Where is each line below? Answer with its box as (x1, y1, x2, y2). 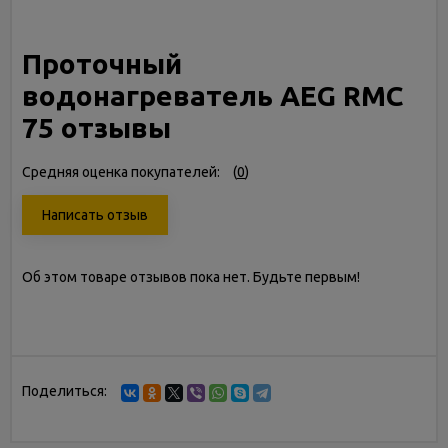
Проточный (22, 48, 182, 79)
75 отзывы (22, 112, 171, 143)
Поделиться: (22, 383, 107, 399)
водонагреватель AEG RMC (22, 80, 403, 111)
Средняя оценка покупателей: (22, 164, 220, 180)
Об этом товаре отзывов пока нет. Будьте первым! (22, 269, 360, 285)
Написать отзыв (42, 207, 148, 223)
